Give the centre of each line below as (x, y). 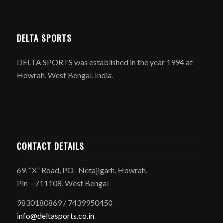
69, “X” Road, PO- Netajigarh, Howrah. (82, 170)
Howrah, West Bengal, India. (65, 75)
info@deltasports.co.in (55, 216)
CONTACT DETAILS (50, 146)
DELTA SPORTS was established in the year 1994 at (105, 62)
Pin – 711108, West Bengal (62, 183)
